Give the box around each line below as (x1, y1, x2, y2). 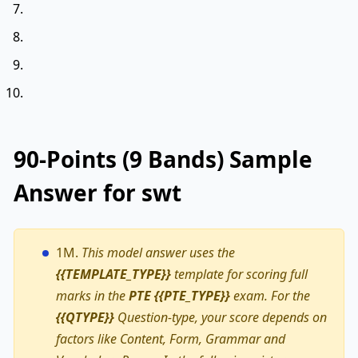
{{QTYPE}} (56, 308, 114, 326)
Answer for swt (14, 177, 181, 208)
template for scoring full (171, 265, 308, 283)
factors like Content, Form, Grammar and (56, 329, 285, 348)
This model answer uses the (82, 243, 235, 261)
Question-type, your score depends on (114, 308, 327, 326)
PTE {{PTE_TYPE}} (129, 286, 230, 304)
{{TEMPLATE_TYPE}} (56, 265, 171, 283)
